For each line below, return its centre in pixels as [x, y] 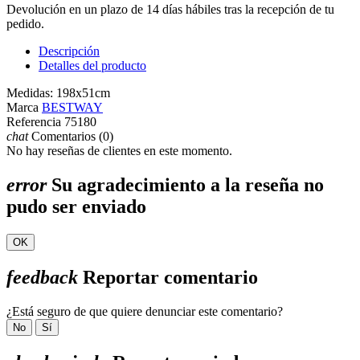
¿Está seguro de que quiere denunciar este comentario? [145, 312]
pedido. [25, 24]
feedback [42, 278]
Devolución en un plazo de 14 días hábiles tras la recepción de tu [170, 10]
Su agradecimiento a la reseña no [185, 185]
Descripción [69, 51]
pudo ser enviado [76, 207]
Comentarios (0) [71, 137]
